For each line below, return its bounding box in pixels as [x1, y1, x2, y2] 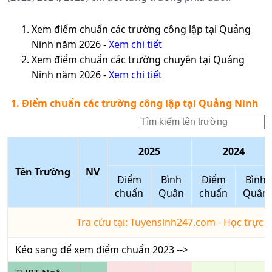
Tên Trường [15, 165, 70, 179]
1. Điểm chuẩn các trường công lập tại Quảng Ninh [11, 97, 259, 110]
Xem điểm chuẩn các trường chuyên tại [32, 53, 213, 67]
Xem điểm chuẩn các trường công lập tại [32, 22, 219, 36]
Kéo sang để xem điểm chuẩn [15, 243, 152, 257]
